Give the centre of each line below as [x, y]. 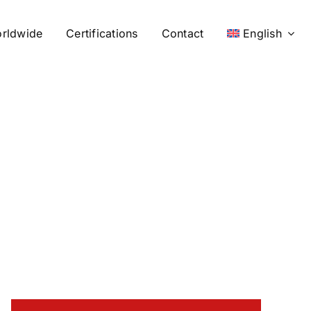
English [262, 33]
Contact [183, 33]
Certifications [102, 33]
